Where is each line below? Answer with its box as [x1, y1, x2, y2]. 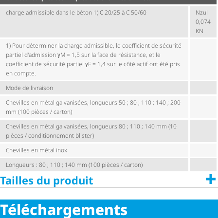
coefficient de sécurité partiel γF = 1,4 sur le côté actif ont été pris [6, 59, 180, 68]
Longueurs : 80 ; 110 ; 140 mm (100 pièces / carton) [6, 160, 143, 169]
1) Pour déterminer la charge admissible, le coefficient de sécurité [6, 41, 182, 50]
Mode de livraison [6, 83, 53, 92]
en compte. [6, 69, 36, 77]
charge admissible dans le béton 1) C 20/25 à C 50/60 [6, 8, 146, 17]
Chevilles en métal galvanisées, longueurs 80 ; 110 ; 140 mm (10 [6, 122, 177, 130]
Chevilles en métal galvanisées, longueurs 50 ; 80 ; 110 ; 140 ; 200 [6, 98, 181, 107]
